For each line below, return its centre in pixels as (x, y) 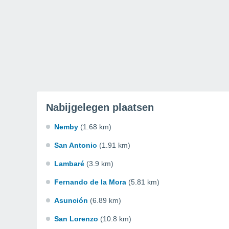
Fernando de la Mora (90, 182)
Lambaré (69, 164)
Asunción (71, 200)
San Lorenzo (76, 219)
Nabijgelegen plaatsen (100, 107)
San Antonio (76, 145)
